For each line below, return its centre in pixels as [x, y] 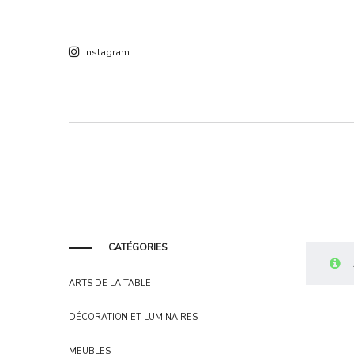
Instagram [107, 53]
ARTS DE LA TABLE [110, 283]
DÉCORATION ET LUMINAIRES [133, 317]
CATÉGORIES [137, 247]
